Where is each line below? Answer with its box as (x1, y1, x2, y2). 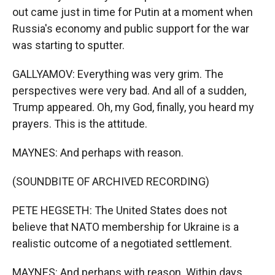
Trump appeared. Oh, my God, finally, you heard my (12, 101, 254, 114)
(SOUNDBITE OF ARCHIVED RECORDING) (12, 175, 209, 188)
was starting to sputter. (12, 39, 125, 52)
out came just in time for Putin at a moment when (12, 6, 253, 18)
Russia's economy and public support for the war (12, 22, 249, 35)
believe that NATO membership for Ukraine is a (12, 220, 239, 233)
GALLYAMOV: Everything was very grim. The (12, 68, 223, 80)
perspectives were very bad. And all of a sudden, (12, 84, 246, 97)
